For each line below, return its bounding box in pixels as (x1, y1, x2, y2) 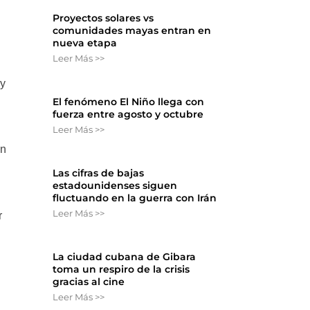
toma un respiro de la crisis (53, 263, 190, 276)
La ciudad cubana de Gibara (53, 250, 197, 264)
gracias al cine (53, 275, 125, 289)
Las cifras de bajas (53, 167, 145, 180)
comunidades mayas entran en (53, 24, 212, 37)
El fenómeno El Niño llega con (53, 95, 205, 109)
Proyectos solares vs (53, 12, 154, 25)
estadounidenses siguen (53, 179, 178, 192)
